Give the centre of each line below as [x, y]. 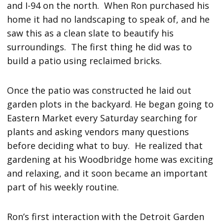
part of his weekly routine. [63, 187]
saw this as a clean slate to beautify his [91, 33]
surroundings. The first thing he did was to [100, 47]
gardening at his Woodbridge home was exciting [110, 160]
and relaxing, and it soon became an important [108, 173]
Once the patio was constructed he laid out [99, 91]
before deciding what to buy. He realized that [105, 146]
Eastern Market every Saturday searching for [102, 118]
